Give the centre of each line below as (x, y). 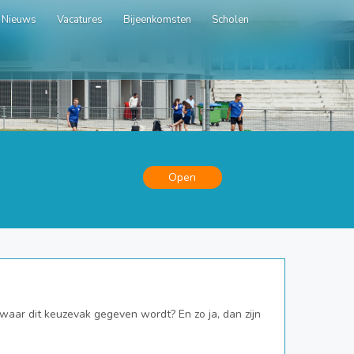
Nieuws (19, 20)
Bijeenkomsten (157, 20)
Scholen (230, 20)
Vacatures (80, 20)
